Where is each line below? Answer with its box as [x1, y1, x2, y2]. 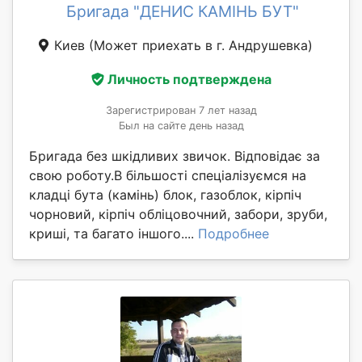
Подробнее [198, 225, 269, 242]
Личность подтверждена [107, 70, 271, 87]
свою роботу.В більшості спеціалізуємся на [29, 166, 306, 183]
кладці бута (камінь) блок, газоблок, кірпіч [29, 186, 301, 203]
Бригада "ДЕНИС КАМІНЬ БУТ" [66, 2, 299, 22]
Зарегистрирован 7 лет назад [105, 103, 257, 116]
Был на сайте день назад [118, 119, 244, 132]
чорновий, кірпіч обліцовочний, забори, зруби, [29, 205, 327, 222]
